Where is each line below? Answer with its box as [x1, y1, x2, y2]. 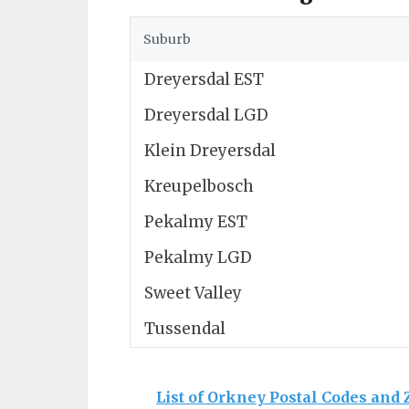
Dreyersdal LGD [144, 105, 268, 125]
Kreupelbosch [144, 176, 254, 196]
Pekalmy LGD [144, 247, 252, 267]
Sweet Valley [144, 283, 242, 303]
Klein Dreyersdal [144, 141, 276, 161]
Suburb [143, 31, 191, 47]
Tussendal [144, 319, 225, 339]
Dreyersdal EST [144, 69, 264, 89]
